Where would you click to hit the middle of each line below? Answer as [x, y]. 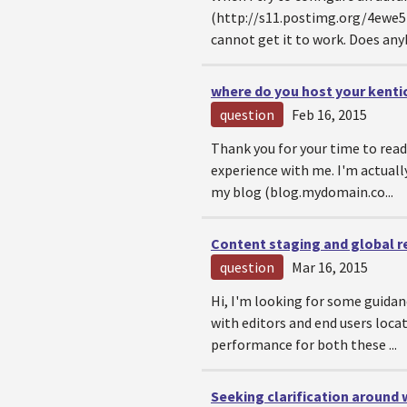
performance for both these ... [304, 344]
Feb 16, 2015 [329, 114]
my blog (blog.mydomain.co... [302, 192]
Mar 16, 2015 [330, 267]
